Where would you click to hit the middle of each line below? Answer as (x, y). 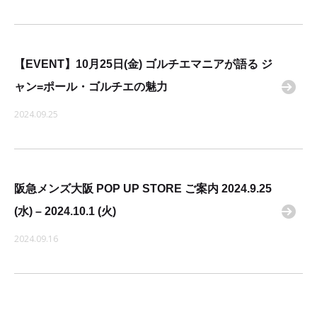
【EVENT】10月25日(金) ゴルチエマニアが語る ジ (143, 64)
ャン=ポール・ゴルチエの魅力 (91, 87)
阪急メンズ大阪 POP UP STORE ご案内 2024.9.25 (143, 189)
